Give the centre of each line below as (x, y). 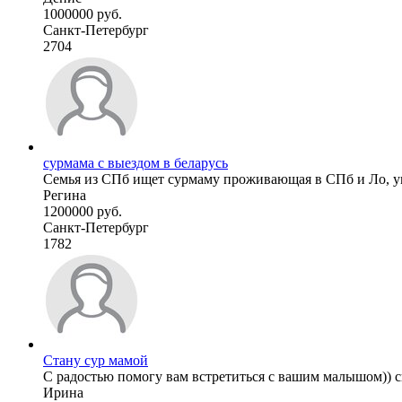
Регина (65, 195)
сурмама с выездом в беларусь (135, 162)
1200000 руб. (83, 211)
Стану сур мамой (96, 360)
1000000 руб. (83, 13)
